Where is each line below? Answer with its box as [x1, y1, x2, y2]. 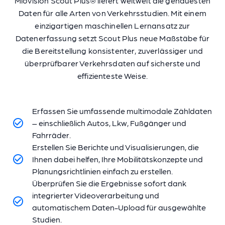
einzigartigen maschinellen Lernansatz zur [35, 20, 190, 30]
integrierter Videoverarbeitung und [32, 190, 159, 200]
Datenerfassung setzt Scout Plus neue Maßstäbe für [15, 33, 210, 43]
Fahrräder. [32, 130, 71, 140]
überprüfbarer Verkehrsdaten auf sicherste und [25, 58, 200, 68]
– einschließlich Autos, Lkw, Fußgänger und [32, 118, 186, 128]
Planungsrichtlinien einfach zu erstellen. [32, 166, 173, 176]
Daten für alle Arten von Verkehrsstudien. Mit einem [19, 8, 206, 18]
